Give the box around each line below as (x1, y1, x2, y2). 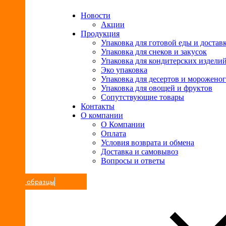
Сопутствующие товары (101, 93, 184, 101)
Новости (81, 11, 110, 20)
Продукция (81, 29, 120, 38)
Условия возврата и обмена (101, 138, 194, 147)
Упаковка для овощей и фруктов (101, 84, 212, 92)
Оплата (101, 129, 126, 138)
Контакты (81, 102, 115, 110)
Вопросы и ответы (101, 156, 165, 165)
